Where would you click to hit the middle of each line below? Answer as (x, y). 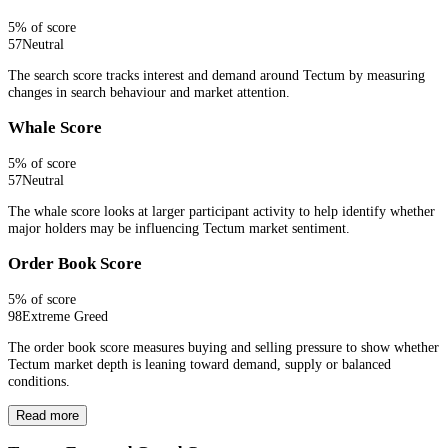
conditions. (39, 381)
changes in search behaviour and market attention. (149, 92)
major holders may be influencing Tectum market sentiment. (179, 228)
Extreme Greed (65, 316)
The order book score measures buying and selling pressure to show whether (223, 347)
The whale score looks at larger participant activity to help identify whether (221, 211)
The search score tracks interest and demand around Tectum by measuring (216, 75)
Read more (47, 415)
